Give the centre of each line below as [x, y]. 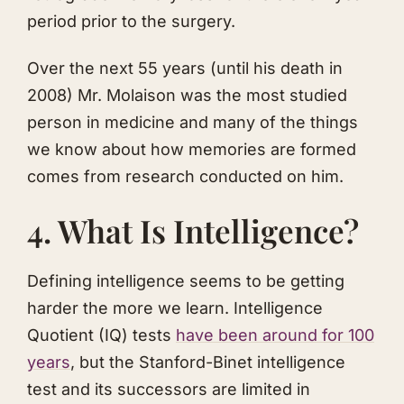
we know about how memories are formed [192, 150]
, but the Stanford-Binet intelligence [208, 362]
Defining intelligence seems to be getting [186, 280]
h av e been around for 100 [275, 335]
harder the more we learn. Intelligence [175, 308]
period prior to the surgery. [131, 21]
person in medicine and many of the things [193, 123]
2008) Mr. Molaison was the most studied [187, 96]
